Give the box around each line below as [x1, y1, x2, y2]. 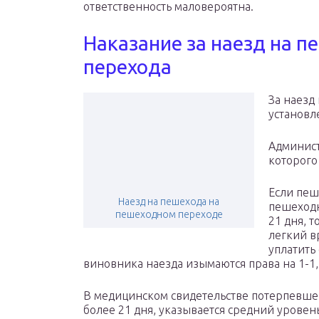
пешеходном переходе [115, 209, 223, 221]
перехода [83, 56, 172, 78]
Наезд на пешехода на [118, 196, 219, 208]
